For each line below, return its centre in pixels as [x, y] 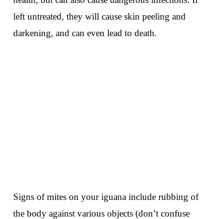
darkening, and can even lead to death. [85, 33]
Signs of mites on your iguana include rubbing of [106, 197]
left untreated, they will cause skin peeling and [99, 16]
